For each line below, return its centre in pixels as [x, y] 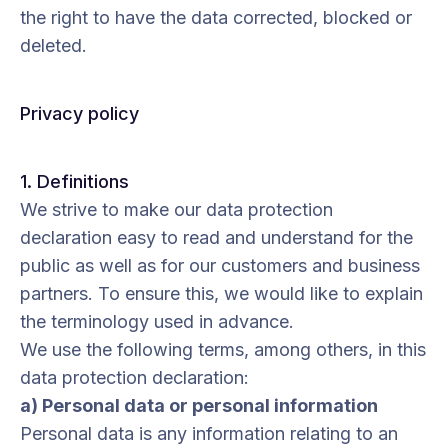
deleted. [53, 45]
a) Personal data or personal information [199, 405]
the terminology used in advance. [157, 321]
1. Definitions [74, 181]
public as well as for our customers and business [220, 265]
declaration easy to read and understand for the [216, 237]
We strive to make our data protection [176, 209]
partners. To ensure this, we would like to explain [221, 293]
